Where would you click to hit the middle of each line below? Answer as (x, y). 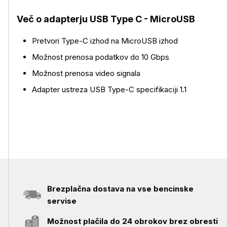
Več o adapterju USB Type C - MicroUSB (106, 19)
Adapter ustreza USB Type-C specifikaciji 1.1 (109, 89)
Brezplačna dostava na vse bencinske (120, 189)
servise (62, 201)
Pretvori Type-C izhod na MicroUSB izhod (105, 41)
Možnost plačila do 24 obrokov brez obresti (133, 221)
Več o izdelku (40, 13)
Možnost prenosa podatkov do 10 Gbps (101, 57)
